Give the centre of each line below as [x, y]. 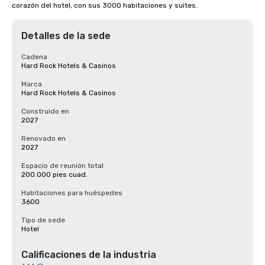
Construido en [45, 111]
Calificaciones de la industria [89, 255]
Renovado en [43, 138]
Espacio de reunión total [62, 166]
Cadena [34, 57]
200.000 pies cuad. [54, 174]
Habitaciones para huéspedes [72, 193]
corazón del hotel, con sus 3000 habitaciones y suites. [105, 5]
